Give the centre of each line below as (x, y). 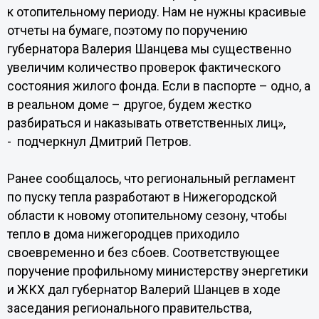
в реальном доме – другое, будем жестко (129, 105)
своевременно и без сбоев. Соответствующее (143, 253)
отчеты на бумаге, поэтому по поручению (127, 31)
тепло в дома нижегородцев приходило (123, 234)
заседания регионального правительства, (129, 308)
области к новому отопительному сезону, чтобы (147, 216)
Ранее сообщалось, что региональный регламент (151, 179)
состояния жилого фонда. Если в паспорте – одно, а (158, 86)
